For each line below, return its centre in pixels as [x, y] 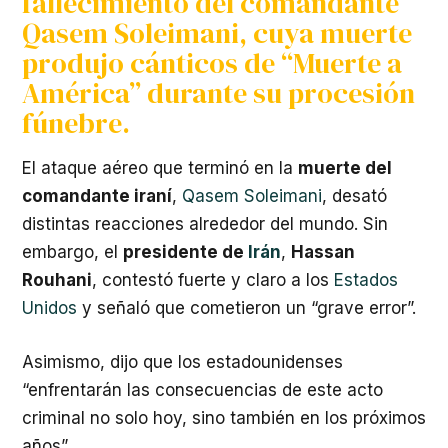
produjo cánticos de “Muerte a [212, 63]
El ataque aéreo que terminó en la [160, 168]
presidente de [185, 252]
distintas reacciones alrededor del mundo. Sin [205, 224]
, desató [354, 196]
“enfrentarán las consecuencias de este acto [202, 389]
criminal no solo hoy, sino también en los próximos [224, 417]
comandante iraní [97, 196]
